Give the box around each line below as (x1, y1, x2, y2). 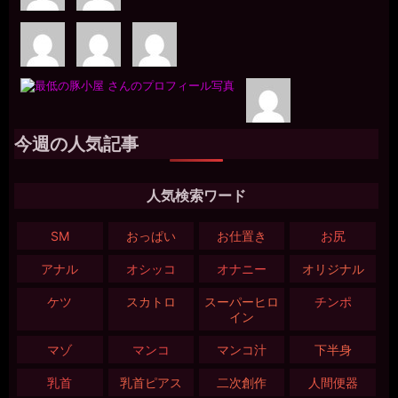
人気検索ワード (146, 187, 246, 203)
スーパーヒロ (204, 293, 280, 309)
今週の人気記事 (14, 133, 139, 154)
